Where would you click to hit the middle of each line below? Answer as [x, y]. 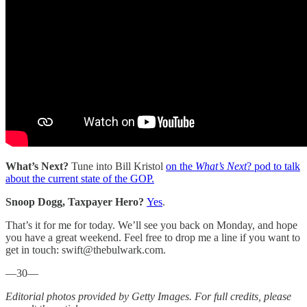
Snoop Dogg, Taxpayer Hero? [76, 201]
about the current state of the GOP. [80, 178]
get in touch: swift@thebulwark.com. [86, 249]
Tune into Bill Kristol [119, 166]
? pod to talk [273, 166]
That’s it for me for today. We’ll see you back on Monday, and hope [151, 225]
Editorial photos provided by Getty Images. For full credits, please [148, 296]
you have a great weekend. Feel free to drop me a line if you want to [153, 237]
